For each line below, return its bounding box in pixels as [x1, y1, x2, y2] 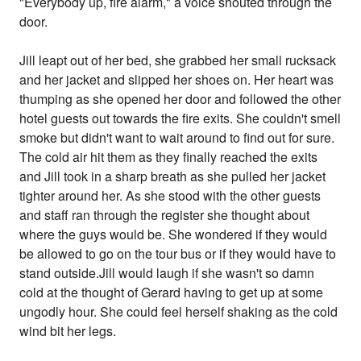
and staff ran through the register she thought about [19, 205, 310, 225]
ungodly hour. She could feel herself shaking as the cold [19, 302, 338, 322]
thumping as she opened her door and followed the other [19, 89, 342, 109]
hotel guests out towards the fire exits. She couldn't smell [19, 109, 342, 128]
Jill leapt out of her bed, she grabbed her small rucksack [19, 51, 337, 70]
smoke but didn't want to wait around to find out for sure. [19, 128, 335, 147]
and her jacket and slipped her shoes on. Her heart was [19, 70, 334, 89]
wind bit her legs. [19, 322, 117, 341]
